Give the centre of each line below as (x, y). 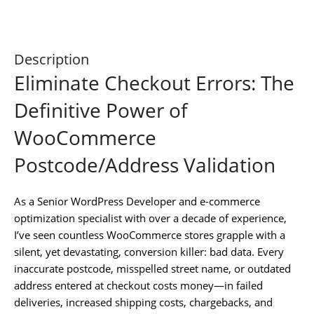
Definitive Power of (101, 110)
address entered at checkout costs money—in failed (138, 285)
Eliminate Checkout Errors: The (154, 82)
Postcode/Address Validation (145, 164)
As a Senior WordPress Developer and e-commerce (137, 201)
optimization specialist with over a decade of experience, (150, 218)
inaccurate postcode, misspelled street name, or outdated (152, 268)
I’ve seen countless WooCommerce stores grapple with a (150, 234)
